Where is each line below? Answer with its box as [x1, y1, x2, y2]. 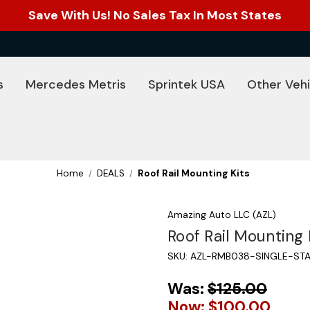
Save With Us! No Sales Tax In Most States [28, 7, 282, 24]
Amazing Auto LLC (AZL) [167, 209, 276, 221]
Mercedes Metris [26, 76, 126, 93]
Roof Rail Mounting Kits [138, 167, 250, 179]
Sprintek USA [148, 76, 225, 93]
